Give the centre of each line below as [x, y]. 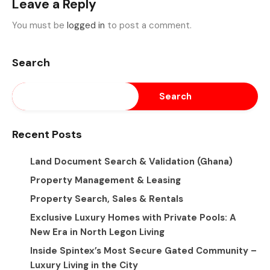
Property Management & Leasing [105, 181]
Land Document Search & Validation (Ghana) [131, 162]
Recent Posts [47, 135]
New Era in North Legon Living [97, 232]
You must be [39, 26]
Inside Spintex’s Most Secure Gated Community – [143, 251]
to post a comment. [148, 26]
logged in [86, 26]
